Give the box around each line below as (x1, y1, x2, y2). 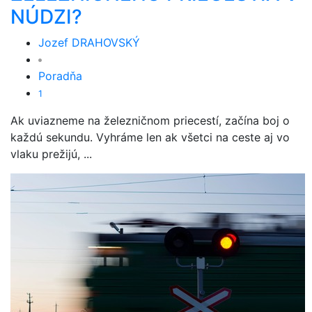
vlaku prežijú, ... (10, 147, 92, 161)
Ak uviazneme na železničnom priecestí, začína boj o (10, 114, 290, 127)
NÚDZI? (10, 5, 82, 29)
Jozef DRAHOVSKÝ (38, 36, 140, 49)
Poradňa (38, 69, 82, 83)
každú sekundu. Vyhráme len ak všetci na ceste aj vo (10, 130, 290, 144)
